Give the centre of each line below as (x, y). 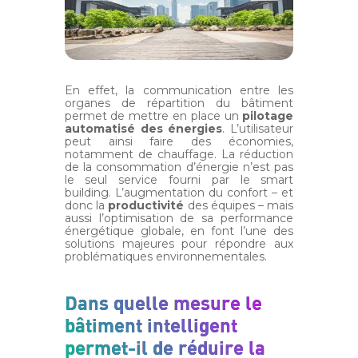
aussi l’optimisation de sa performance (179, 219)
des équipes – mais (239, 206)
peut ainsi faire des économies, (179, 142)
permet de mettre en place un (153, 116)
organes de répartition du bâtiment (179, 103)
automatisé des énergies (143, 129)
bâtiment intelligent (151, 325)
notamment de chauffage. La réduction (179, 155)
